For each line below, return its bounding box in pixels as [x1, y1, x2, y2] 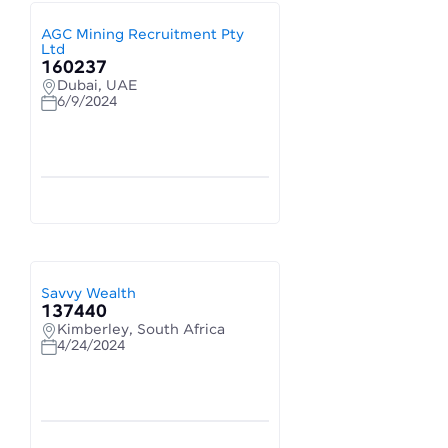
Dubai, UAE [57, 78, 137, 94]
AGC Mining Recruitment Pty [41, 27, 244, 43]
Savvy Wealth [41, 286, 136, 302]
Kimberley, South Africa [57, 322, 225, 338]
